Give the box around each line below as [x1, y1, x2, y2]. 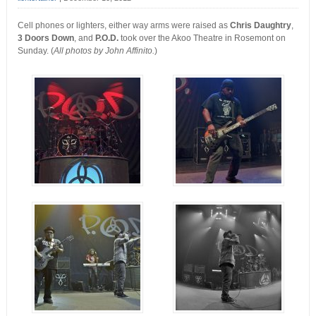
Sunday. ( [17, 46, 54, 56]
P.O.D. [95, 33, 119, 44]
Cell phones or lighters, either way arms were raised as [17, 20, 230, 31]
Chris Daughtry [229, 20, 291, 31]
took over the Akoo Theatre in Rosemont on [118, 33, 286, 44]
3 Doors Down [17, 33, 74, 44]
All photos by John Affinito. [53, 46, 154, 56]
